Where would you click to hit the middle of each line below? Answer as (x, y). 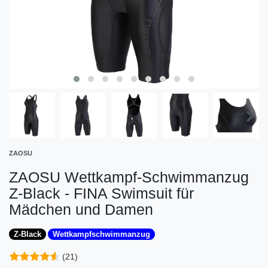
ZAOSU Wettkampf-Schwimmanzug (129, 177)
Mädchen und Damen (81, 209)
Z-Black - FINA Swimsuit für (101, 193)
